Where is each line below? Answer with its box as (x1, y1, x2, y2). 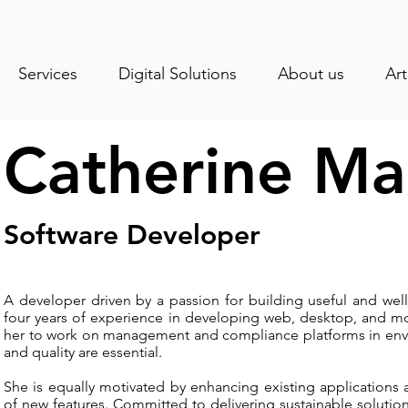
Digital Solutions (118, 64, 238, 84)
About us (278, 64, 345, 84)
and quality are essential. (4, 343, 162, 361)
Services (18, 64, 78, 84)
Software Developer (4, 219, 260, 251)
